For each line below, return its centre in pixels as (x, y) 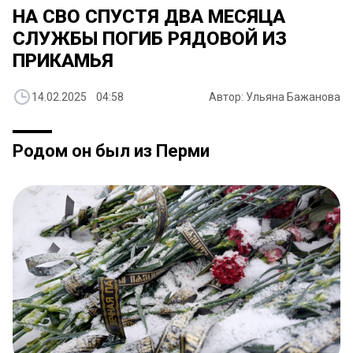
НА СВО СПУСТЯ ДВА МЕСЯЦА (149, 17)
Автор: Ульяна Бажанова (275, 97)
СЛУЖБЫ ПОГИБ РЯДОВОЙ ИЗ (150, 39)
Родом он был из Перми (111, 151)
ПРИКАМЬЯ (63, 61)
